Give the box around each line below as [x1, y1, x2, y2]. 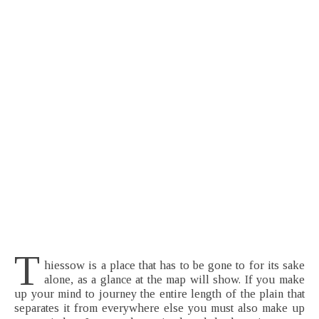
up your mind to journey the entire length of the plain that [14, 287, 305, 301]
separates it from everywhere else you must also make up [14, 301, 305, 315]
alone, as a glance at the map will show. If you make [44, 273, 305, 287]
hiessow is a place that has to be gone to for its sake [44, 258, 305, 273]
